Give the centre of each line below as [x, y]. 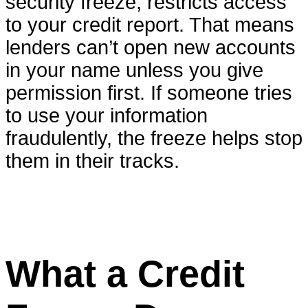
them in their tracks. [92, 161]
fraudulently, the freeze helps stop [154, 139]
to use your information [107, 116]
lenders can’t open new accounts [151, 48]
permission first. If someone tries [149, 93]
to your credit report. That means [150, 25]
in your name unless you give [134, 70]
